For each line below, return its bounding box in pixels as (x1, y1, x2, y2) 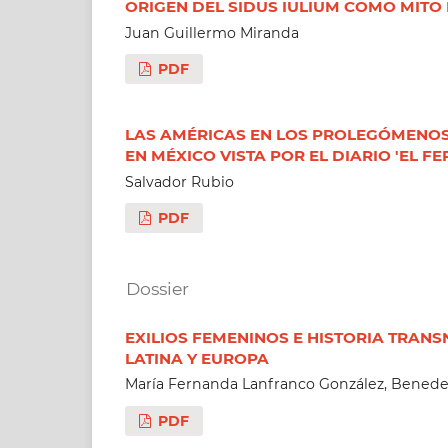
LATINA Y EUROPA (124, 348, 269, 368)
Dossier (125, 278, 189, 300)
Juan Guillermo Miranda (124, 23, 299, 42)
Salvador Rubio (124, 172, 234, 191)
